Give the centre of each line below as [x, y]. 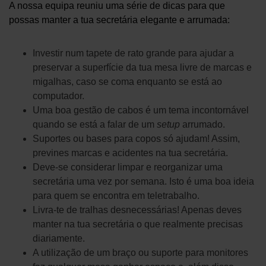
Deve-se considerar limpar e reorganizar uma [128, 167]
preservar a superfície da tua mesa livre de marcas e [142, 67]
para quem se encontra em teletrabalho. [116, 196]
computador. [58, 96]
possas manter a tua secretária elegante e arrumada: [119, 20]
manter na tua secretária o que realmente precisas [138, 224]
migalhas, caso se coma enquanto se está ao [127, 82]
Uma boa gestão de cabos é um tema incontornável [141, 110]
